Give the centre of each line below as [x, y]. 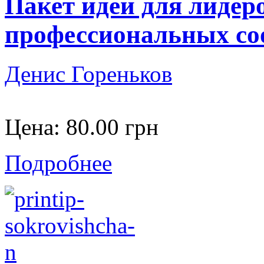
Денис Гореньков [88, 74]
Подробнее [58, 163]
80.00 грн [112, 127]
